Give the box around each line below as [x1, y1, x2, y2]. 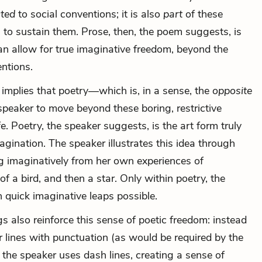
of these [185, 7, 223, 21]
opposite [212, 84, 252, 98]
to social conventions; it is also [15, 7, 163, 21]
